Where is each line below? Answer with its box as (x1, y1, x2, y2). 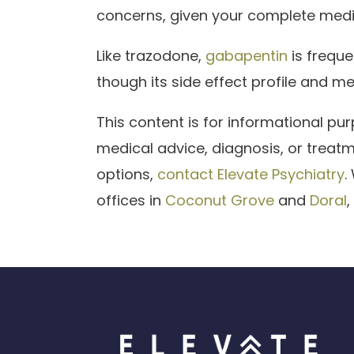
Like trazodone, (96, 45, 205, 66)
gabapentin (205, 45, 288, 66)
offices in (96, 190, 165, 210)
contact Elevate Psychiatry (157, 164, 345, 184)
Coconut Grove (165, 190, 274, 210)
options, (96, 164, 157, 184)
